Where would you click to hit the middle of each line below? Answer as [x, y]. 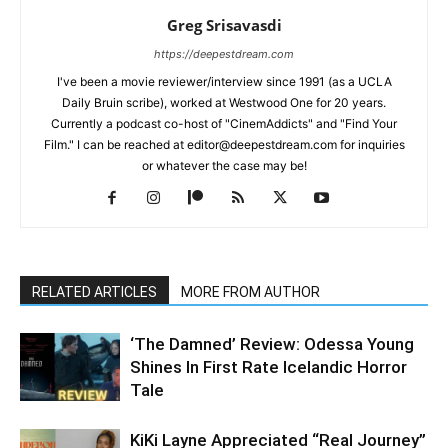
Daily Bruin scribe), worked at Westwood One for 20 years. [224, 102]
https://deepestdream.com [224, 53]
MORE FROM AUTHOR [250, 291]
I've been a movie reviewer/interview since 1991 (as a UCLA [224, 81]
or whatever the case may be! [224, 165]
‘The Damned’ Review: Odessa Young [272, 343]
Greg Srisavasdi [224, 24]
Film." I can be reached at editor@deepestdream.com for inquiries [224, 144]
